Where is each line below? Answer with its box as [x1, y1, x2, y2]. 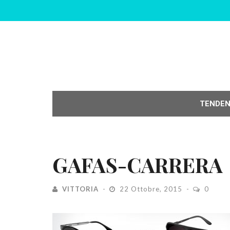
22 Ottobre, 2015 [118, 185, 184, 193]
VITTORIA [62, 185, 99, 193]
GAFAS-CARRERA [52, 151, 223, 178]
